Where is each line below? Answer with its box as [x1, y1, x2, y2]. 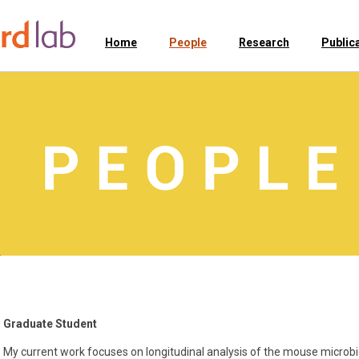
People [169, 36, 207, 49]
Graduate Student [3, 317, 97, 330]
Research [239, 36, 289, 49]
